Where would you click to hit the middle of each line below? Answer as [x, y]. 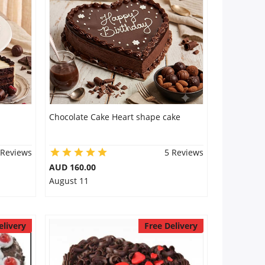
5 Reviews [184, 152]
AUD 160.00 [72, 167]
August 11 [69, 181]
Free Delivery [171, 226]
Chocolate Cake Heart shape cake [114, 117]
